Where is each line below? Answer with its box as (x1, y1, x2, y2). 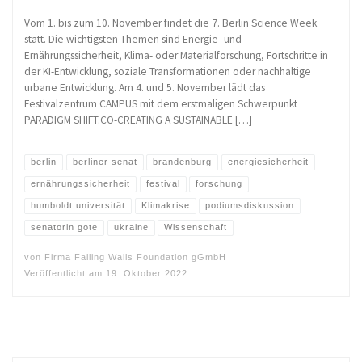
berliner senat (72, 157, 137, 167)
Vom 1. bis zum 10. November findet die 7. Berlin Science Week (24, 16, 317, 30)
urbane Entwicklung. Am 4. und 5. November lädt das (24, 81, 265, 95)
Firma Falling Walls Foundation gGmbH (44, 252, 226, 263)
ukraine (113, 222, 149, 233)
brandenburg (153, 157, 213, 167)
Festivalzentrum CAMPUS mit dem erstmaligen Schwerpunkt (24, 97, 297, 111)
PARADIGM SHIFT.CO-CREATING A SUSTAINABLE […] (24, 113, 252, 127)
